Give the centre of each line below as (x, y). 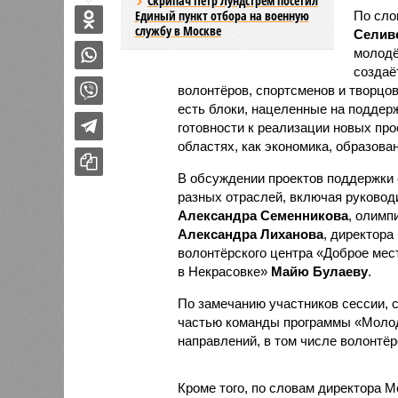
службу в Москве (178, 30)
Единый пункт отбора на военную (222, 15)
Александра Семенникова (263, 215)
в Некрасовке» (224, 271)
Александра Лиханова (250, 234)
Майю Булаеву (319, 271)
